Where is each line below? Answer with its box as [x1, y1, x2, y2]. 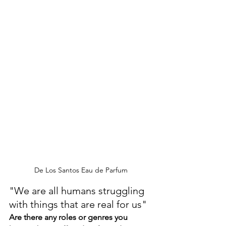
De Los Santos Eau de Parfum [34, 165, 128, 175]
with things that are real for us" [9, 198, 147, 210]
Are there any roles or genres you [9, 212, 130, 222]
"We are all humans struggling [9, 184, 147, 197]
